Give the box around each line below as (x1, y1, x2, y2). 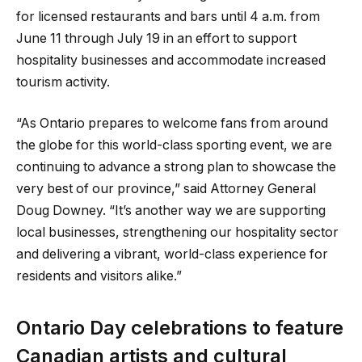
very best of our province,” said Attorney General (16, 181, 316, 197)
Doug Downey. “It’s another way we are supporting (16, 203, 326, 219)
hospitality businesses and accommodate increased (16, 52, 326, 68)
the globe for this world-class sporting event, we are (16, 137, 332, 154)
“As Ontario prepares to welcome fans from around (16, 116, 328, 132)
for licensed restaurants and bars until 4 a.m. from (16, 8, 320, 24)
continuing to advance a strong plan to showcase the (16, 159, 336, 175)
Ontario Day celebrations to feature (16, 315, 343, 339)
